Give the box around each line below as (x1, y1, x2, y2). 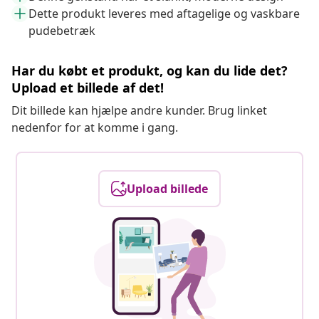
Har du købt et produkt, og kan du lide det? (11, 62, 288, 80)
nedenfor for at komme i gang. (11, 120, 178, 136)
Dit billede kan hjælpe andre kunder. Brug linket (11, 103, 267, 119)
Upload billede (127, 181, 208, 197)
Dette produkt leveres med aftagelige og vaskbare (28, 6, 300, 22)
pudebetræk (28, 23, 95, 39)
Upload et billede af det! (11, 79, 164, 97)
